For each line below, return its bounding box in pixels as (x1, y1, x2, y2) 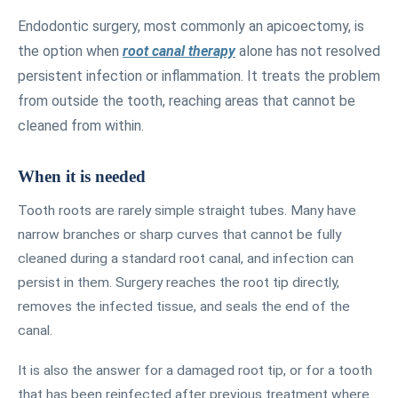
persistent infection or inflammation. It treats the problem (18, 67, 380, 84)
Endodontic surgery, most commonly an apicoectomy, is (18, 17, 364, 35)
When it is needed (18, 166, 146, 186)
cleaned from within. (18, 116, 144, 134)
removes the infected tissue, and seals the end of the (18, 298, 350, 314)
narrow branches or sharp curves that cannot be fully (18, 226, 341, 243)
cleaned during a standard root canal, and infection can (18, 250, 354, 267)
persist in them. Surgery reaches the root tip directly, (18, 274, 339, 291)
